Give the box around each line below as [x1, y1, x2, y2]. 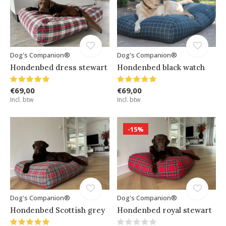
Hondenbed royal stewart [117, 205, 212, 215]
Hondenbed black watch [117, 63, 205, 73]
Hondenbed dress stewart [10, 63, 107, 73]
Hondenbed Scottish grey [10, 205, 105, 215]
